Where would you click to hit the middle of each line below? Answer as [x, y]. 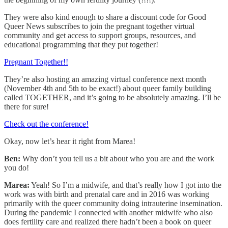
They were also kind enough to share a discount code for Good [105, 17]
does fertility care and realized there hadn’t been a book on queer [108, 221]
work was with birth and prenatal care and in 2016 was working [107, 194]
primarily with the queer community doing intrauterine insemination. [113, 203]
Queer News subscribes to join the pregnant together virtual [99, 26]
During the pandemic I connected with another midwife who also [108, 212]
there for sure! [26, 106]
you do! [17, 167]
